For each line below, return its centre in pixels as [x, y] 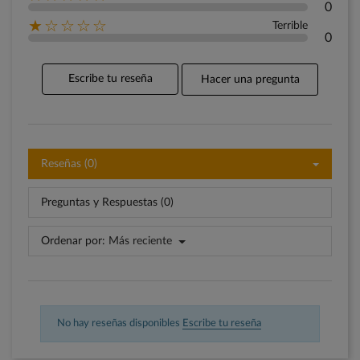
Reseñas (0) [69, 164]
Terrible [290, 26]
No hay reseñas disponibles [120, 324]
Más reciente [140, 241]
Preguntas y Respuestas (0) [107, 203]
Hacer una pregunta [250, 80]
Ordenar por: [73, 241]
